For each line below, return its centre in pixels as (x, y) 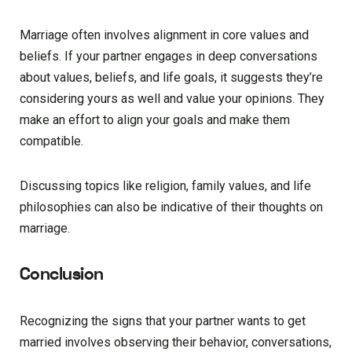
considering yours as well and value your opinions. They (172, 99)
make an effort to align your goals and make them (155, 120)
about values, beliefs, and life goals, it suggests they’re (171, 78)
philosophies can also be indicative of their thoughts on (171, 207)
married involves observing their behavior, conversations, (176, 343)
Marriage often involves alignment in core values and (164, 35)
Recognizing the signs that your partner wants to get (163, 321)
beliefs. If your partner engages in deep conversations (169, 57)
